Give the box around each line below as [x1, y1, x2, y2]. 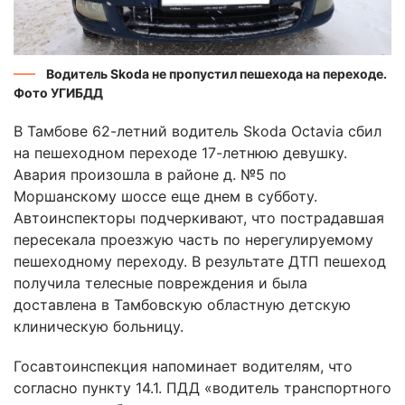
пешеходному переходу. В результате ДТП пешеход [14, 252, 386, 271]
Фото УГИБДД [14, 85, 103, 101]
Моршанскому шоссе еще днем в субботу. [14, 187, 317, 206]
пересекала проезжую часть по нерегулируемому [14, 231, 373, 250]
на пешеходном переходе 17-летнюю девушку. [14, 144, 347, 163]
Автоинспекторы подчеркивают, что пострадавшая [14, 209, 384, 228]
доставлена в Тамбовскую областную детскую [14, 296, 351, 315]
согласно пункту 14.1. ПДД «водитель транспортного [14, 379, 391, 398]
